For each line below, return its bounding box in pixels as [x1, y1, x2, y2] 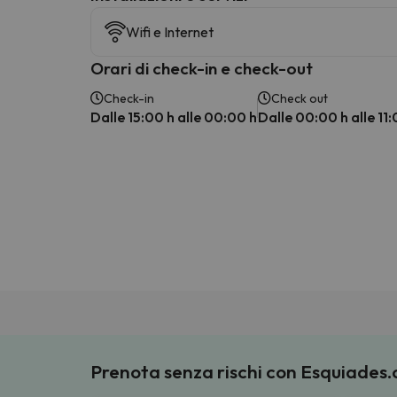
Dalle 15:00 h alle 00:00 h [90, 107, 257, 126]
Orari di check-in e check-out [90, 57, 313, 79]
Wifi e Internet [126, 22, 214, 41]
